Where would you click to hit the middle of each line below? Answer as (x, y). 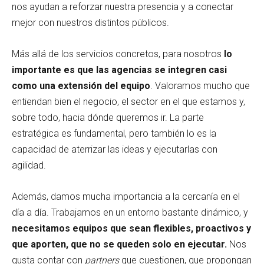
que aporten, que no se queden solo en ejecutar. (119, 244)
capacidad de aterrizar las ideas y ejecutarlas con (115, 149)
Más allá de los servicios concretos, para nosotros (118, 54)
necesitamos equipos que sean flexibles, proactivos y (131, 228)
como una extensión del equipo (81, 85)
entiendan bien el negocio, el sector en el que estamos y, (128, 101)
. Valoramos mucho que (200, 85)
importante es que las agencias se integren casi (119, 70)
